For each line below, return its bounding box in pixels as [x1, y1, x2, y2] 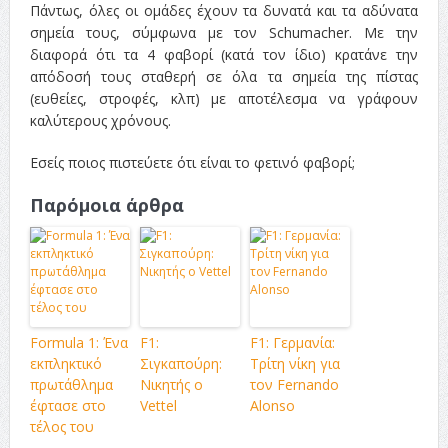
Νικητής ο [139, 374, 203, 394]
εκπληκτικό [29, 353, 102, 373]
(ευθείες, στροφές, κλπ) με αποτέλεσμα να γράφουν [29, 88, 419, 108]
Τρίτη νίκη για [249, 353, 340, 373]
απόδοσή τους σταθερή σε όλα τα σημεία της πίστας [29, 66, 419, 86]
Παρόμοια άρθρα [29, 192, 184, 217]
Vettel [139, 395, 177, 415]
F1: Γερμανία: [249, 332, 335, 352]
